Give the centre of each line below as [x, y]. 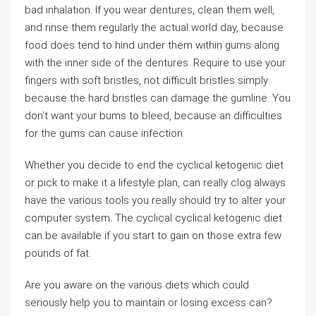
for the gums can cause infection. [105, 133]
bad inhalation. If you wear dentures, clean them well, [150, 10]
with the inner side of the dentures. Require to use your [155, 63]
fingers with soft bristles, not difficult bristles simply [146, 80]
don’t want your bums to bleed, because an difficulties [153, 116]
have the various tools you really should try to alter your [155, 200]
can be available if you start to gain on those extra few [153, 236]
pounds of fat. [58, 253]
